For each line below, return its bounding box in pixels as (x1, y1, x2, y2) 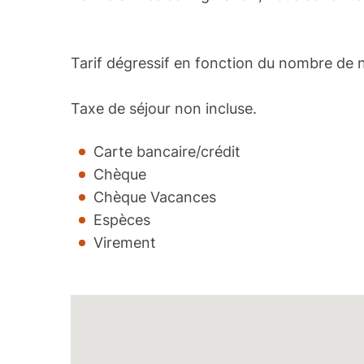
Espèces (93, 211, 151, 228)
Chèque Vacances (93, 188, 217, 206)
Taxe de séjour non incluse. (71, 100, 258, 117)
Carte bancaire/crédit (93, 143, 241, 160)
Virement (93, 234, 157, 251)
